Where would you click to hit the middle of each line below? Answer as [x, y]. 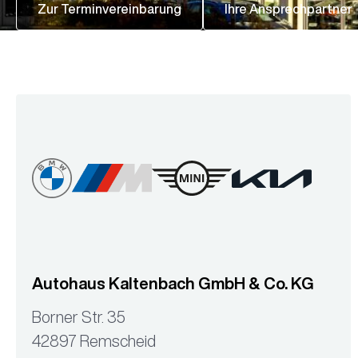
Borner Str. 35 [79, 317]
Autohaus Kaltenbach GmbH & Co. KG [173, 283]
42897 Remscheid [94, 341]
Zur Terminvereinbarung [109, 9]
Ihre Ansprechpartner [288, 9]
